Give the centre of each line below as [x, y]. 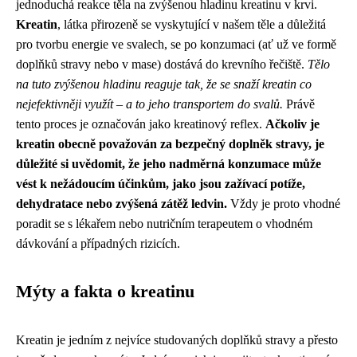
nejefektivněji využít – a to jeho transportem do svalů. [149, 104]
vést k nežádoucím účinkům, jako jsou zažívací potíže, [161, 183]
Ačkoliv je [292, 124]
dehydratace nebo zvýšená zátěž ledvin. [122, 203]
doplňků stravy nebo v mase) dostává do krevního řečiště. [162, 64]
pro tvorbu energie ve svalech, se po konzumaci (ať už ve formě [176, 44]
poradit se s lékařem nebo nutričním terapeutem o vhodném [164, 223]
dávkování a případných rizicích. [98, 243]
